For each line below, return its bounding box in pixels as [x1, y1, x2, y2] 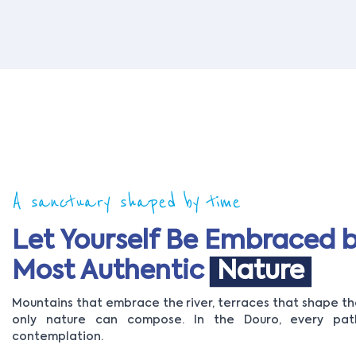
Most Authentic [12, 259, 211, 285]
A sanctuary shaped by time [12, 190, 241, 215]
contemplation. [12, 331, 103, 343]
